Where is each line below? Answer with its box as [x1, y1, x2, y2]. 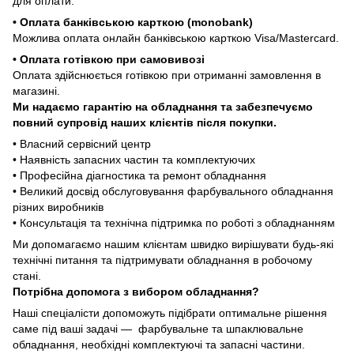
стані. [13, 269, 41, 283]
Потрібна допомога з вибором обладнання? [13, 285, 259, 299]
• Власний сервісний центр [13, 137, 151, 151]
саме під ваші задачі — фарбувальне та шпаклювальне [13, 322, 303, 336]
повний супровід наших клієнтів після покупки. [13, 116, 277, 130]
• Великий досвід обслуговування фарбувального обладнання [13, 185, 333, 198]
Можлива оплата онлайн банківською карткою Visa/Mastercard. [13, 32, 339, 45]
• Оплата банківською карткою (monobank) [13, 16, 253, 29]
